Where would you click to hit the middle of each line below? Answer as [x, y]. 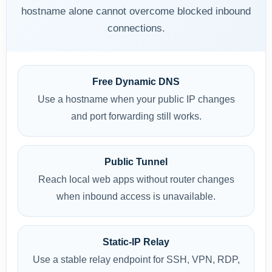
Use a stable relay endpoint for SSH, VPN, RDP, [136, 260]
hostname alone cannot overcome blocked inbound [136, 11]
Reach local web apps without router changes [136, 179]
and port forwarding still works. [136, 116]
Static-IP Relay [136, 242]
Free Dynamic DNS [136, 82]
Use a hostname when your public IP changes [136, 99]
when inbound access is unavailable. [136, 196]
